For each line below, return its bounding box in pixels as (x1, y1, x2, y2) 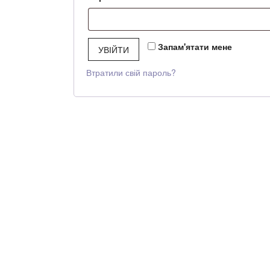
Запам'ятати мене (158, 40, 232, 52)
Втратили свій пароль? (86, 66, 176, 78)
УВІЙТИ (98, 43, 129, 55)
